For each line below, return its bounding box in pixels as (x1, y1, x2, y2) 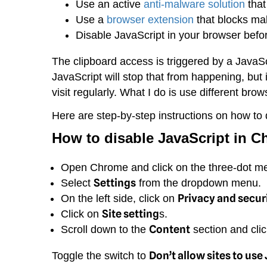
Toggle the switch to (52, 249, 149, 262)
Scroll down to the (61, 223, 149, 235)
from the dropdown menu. (136, 176, 261, 189)
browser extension (107, 13, 194, 26)
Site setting (102, 207, 159, 220)
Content (149, 222, 190, 235)
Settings (94, 176, 136, 189)
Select (61, 176, 94, 189)
